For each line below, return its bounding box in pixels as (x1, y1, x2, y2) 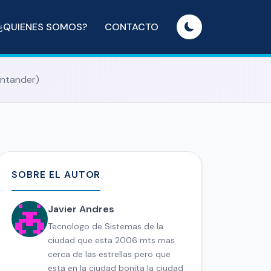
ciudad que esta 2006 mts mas (48, 234, 175, 246)
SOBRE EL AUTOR (11, 168, 101, 181)
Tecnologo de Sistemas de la (48, 220, 163, 232)
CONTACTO (105, 20, 159, 33)
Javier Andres (48, 202, 114, 215)
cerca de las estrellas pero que (48, 248, 171, 260)
